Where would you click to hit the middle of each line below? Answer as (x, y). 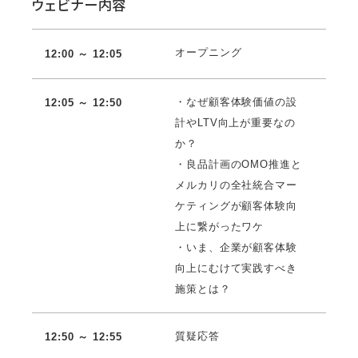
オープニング (209, 52)
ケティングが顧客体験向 (236, 205)
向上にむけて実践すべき (236, 268)
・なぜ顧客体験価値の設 (236, 101)
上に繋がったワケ (220, 226)
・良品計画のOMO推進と (239, 164)
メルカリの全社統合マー (236, 185)
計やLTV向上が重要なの (235, 122)
